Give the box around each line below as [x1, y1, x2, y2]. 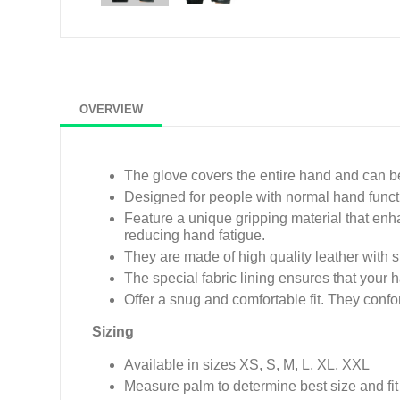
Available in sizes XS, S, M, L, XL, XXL [124, 357, 371, 373]
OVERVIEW [79, 103, 144, 117]
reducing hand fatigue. [124, 228, 270, 244]
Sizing [92, 324, 135, 340]
